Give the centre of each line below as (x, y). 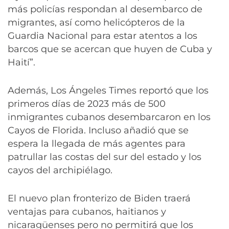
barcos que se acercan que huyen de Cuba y (110, 49)
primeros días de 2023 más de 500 (87, 104)
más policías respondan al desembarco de (105, 9)
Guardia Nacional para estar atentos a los (102, 36)
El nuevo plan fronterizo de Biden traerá (99, 198)
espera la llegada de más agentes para (97, 143)
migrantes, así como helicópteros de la (96, 22)
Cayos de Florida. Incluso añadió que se (98, 130)
